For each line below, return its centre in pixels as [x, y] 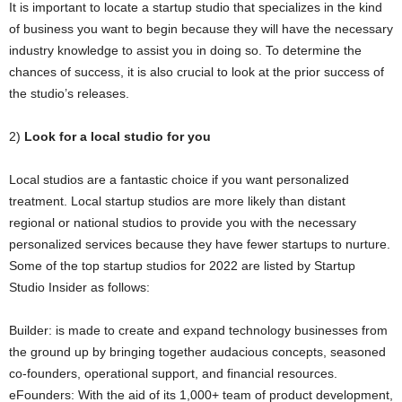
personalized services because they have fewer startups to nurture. [200, 244]
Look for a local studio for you [118, 136]
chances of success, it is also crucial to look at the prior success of [197, 72]
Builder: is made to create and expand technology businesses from [198, 330]
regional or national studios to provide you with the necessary [183, 223]
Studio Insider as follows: [79, 287]
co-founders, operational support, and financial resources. [173, 373]
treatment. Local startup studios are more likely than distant [177, 201]
